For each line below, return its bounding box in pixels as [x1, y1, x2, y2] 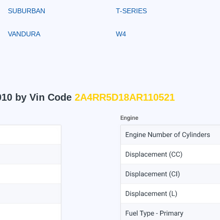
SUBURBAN [8, 6, 45, 15]
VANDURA [8, 29, 40, 38]
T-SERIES [116, 6, 147, 15]
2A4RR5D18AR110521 [75, 91, 175, 103]
